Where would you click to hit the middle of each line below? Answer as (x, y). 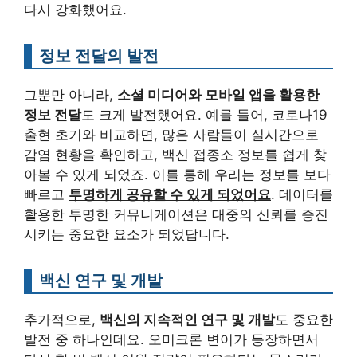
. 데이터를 (302, 195)
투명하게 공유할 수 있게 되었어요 (170, 195)
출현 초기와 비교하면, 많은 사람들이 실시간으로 (171, 135)
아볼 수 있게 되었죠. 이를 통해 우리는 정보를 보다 (177, 175)
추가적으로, (62, 320)
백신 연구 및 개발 (101, 280)
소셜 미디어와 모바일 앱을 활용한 (218, 95)
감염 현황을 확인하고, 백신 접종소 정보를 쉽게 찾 (175, 155)
